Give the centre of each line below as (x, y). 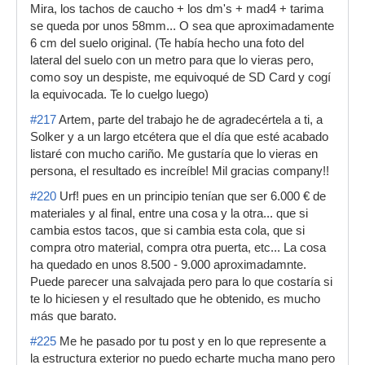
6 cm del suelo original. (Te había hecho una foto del (167, 43)
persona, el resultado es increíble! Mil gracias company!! (180, 171)
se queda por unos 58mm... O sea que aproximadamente (182, 26)
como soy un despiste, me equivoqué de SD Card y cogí (180, 77)
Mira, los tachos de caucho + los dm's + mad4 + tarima (177, 9)
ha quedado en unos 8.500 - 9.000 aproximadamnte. (168, 265)
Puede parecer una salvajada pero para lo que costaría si (181, 282)
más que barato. (73, 316)
